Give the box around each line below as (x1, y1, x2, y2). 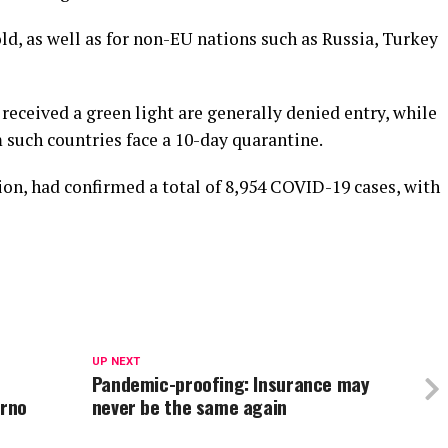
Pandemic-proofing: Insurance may (91, 369, 370, 398)
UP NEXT (91, 355, 140, 368)
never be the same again (91, 392, 287, 421)
